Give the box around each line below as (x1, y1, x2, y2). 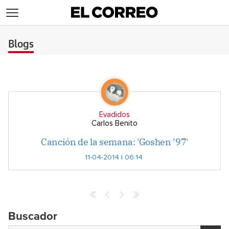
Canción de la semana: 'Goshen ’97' (41, 136, 188, 148)
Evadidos (99, 111, 130, 119)
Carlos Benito (91, 120, 138, 127)
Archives (8, 199, 43, 212)
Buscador (8, 211, 57, 222)
